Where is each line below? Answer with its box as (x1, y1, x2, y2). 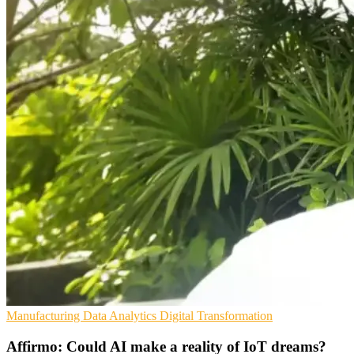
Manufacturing (6, 309, 83, 323)
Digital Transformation (160, 309, 273, 323)
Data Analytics (83, 309, 160, 323)
